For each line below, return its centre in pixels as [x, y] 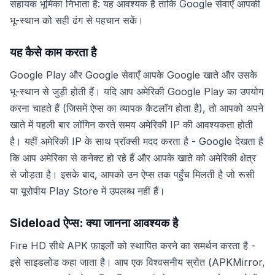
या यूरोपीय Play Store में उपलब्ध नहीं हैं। [87, 191]
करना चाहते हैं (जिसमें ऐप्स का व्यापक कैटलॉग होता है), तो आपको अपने [137, 108]
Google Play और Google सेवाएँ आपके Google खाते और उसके [134, 75]
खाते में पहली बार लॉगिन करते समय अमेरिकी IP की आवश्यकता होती [131, 125]
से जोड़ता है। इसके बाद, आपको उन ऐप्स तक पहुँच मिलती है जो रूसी [132, 175]
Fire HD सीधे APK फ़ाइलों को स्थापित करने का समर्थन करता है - [133, 245]
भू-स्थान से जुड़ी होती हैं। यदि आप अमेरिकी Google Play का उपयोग [137, 92]
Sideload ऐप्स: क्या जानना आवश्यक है [94, 223]
